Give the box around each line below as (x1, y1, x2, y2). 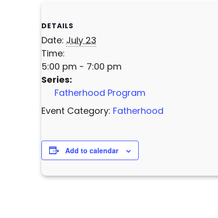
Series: (41, 73, 73, 86)
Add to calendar (65, 145, 119, 155)
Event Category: (41, 104, 111, 117)
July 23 (66, 34, 97, 46)
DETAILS (41, 20, 74, 31)
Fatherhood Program (54, 86, 146, 99)
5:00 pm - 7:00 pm (41, 60, 122, 73)
